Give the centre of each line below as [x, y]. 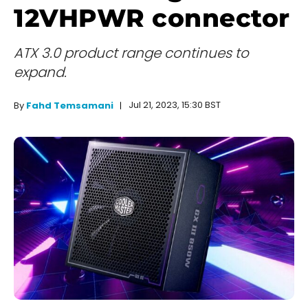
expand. [40, 73]
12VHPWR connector [152, 18]
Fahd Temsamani [70, 106]
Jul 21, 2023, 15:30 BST [175, 105]
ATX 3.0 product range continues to [131, 53]
